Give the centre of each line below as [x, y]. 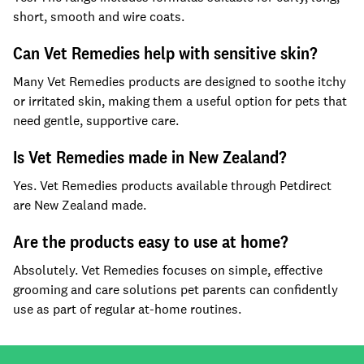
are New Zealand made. [80, 205]
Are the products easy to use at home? [151, 241]
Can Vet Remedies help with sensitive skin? [165, 53]
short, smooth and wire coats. [99, 17]
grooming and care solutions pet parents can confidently [175, 290]
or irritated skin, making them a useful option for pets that [180, 101]
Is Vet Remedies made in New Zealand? [150, 157]
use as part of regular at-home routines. [127, 309]
